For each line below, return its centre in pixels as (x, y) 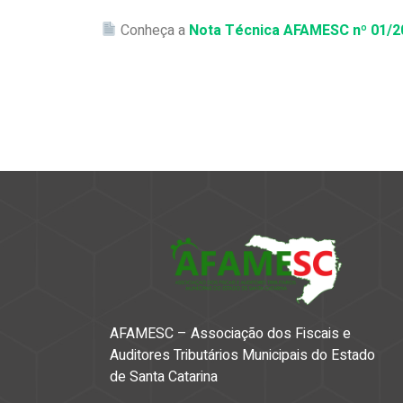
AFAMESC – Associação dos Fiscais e (230, 333)
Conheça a (153, 30)
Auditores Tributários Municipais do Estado (242, 355)
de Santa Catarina (164, 376)
